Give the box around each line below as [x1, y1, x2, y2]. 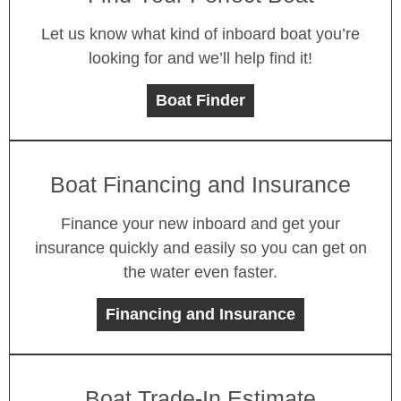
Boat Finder [156, 90, 245, 109]
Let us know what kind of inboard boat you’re [41, 24, 360, 43]
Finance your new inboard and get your [61, 214, 340, 233]
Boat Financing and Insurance [50, 171, 351, 197]
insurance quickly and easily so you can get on [34, 238, 367, 257]
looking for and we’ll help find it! [89, 48, 312, 67]
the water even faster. [124, 262, 277, 281]
